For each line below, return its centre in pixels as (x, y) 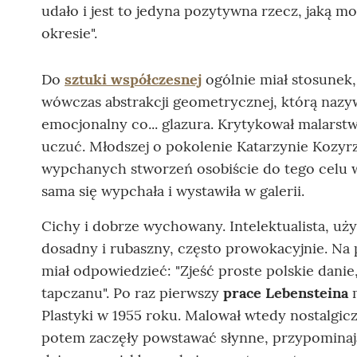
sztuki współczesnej (133, 79)
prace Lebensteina (286, 292)
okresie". (69, 33)
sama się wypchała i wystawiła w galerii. (173, 190)
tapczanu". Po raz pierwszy (132, 292)
